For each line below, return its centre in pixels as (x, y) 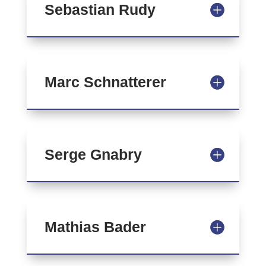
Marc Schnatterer (105, 82)
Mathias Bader (95, 227)
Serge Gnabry (93, 154)
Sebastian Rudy (100, 9)
